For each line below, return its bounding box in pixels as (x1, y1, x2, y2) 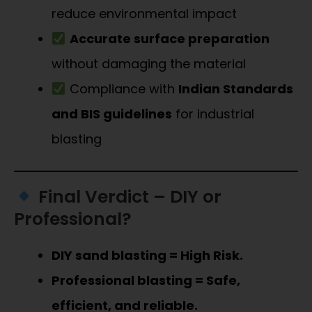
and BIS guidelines (52, 105, 172, 123)
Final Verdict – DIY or (33, 185, 221, 210)
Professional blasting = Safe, (52, 271, 240, 289)
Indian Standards (178, 80, 293, 98)
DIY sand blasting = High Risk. (52, 246, 243, 264)
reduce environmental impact (52, 5, 237, 23)
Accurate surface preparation (69, 30, 270, 48)
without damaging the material (52, 55, 246, 73)
